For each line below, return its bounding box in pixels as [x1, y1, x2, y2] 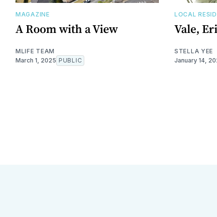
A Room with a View [15, 20, 118, 37]
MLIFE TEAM [15, 47, 55, 55]
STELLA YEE [174, 47, 213, 55]
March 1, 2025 [15, 56, 56, 64]
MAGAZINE [15, 10, 50, 18]
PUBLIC [59, 56, 82, 64]
